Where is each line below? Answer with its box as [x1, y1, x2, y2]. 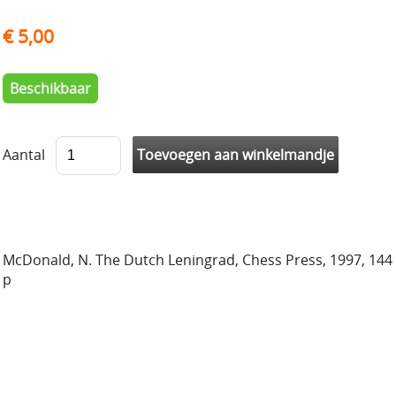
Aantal [3, 144, 45, 164]
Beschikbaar [10, 78, 91, 98]
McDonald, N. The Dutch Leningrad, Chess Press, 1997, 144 [3, 249, 392, 270]
